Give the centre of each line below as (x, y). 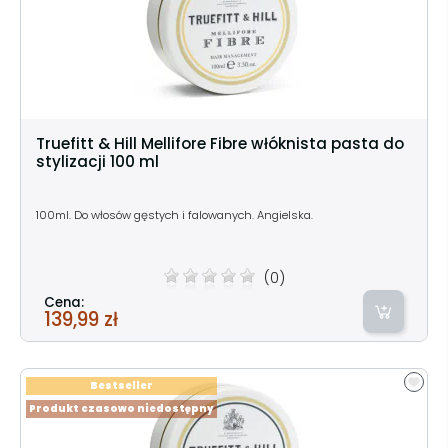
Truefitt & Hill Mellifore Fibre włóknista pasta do (220, 143)
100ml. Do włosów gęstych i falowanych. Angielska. (174, 214)
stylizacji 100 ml (97, 161)
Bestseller (121, 385)
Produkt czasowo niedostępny (121, 408)
